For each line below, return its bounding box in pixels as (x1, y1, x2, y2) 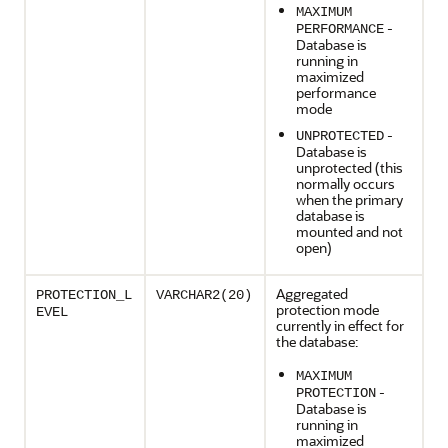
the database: (276, 332, 358, 351)
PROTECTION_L (36, 287, 132, 303)
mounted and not (296, 222, 403, 241)
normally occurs (296, 174, 395, 193)
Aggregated (276, 284, 348, 303)
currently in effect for (276, 316, 404, 335)
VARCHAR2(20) (156, 287, 252, 303)
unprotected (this (296, 158, 403, 177)
